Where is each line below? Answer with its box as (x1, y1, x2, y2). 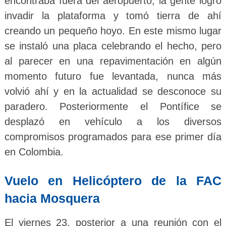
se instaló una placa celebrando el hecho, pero (4, 40, 222, 52)
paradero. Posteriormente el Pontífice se (4, 101, 222, 112)
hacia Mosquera (4, 191, 100, 206)
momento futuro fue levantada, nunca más (4, 71, 222, 82)
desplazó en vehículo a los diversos (4, 116, 222, 128)
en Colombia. (4, 146, 64, 158)
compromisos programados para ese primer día (4, 131, 222, 143)
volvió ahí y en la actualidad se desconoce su (4, 86, 222, 97)
